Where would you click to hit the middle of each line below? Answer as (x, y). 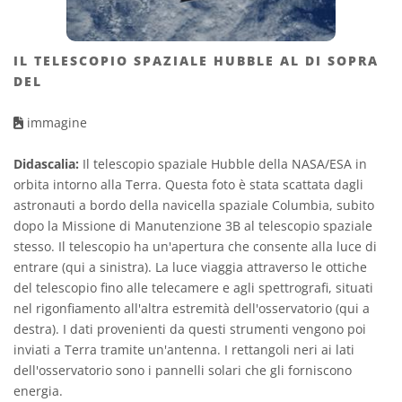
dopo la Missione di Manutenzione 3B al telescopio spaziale (193, 225)
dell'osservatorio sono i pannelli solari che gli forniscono (183, 370)
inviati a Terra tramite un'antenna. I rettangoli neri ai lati (184, 349)
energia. (38, 390)
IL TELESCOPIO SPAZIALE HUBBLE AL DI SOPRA (196, 60)
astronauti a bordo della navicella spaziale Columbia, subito (194, 205)
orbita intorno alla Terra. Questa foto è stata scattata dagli (188, 184)
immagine (55, 122)
